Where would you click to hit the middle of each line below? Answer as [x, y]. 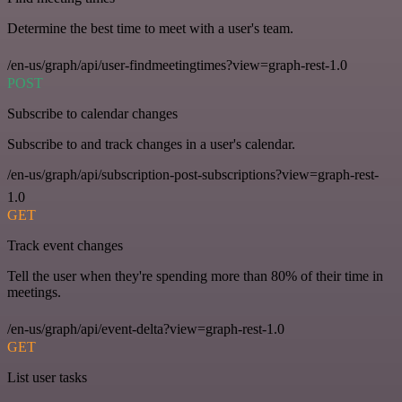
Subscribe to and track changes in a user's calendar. [151, 144]
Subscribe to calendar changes [92, 114]
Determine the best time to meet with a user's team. [150, 29]
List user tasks [47, 378]
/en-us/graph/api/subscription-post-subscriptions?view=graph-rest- [193, 175]
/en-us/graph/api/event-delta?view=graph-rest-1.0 [146, 329]
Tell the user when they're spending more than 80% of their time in [195, 276]
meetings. [34, 293]
